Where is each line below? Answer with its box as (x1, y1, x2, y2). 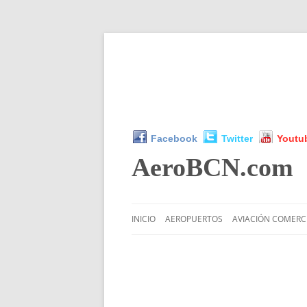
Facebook (151, 132, 197, 144)
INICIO (132, 212, 156, 225)
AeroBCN (132, 152, 240, 182)
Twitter (221, 132, 253, 144)
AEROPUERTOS (165, 212, 223, 225)
